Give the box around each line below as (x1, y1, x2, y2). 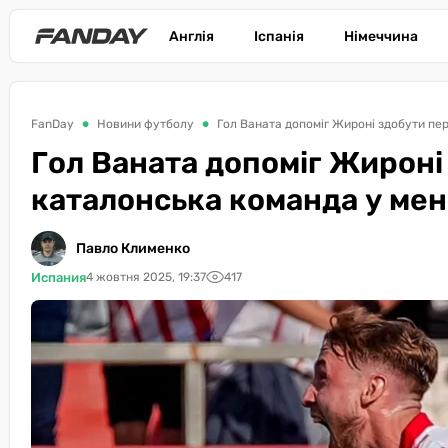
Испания (31, 269, 86, 285)
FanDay (31, 117, 74, 131)
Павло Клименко (76, 240, 190, 257)
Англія (169, 27, 214, 45)
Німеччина (344, 27, 418, 45)
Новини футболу (97, 117, 194, 131)
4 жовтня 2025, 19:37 (86, 270, 206, 284)
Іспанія (254, 27, 304, 45)
